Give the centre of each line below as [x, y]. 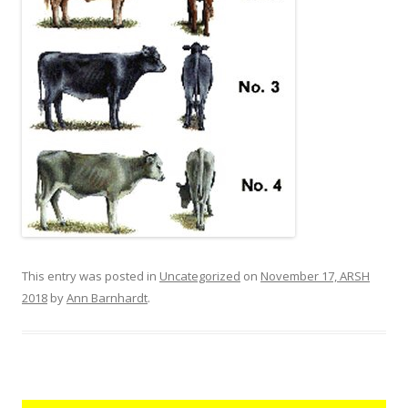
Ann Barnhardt [107, 298]
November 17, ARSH [315, 276]
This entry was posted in [91, 276]
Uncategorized [200, 276]
